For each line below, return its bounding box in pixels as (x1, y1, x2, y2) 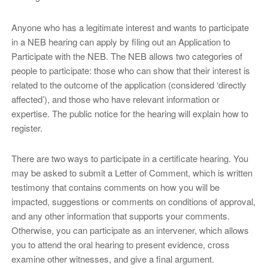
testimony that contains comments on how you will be (11, 181, 220, 194)
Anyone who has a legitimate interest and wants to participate (11, 20, 249, 33)
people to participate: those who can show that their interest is (11, 63, 250, 77)
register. (11, 121, 42, 134)
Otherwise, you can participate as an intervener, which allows (11, 224, 249, 237)
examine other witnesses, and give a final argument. (11, 252, 214, 266)
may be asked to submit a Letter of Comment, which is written (11, 166, 252, 179)
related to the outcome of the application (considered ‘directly (11, 78, 246, 91)
